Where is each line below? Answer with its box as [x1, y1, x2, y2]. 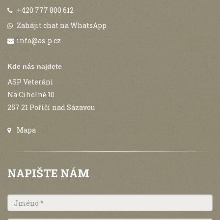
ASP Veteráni [7, 77, 54, 86]
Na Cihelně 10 [7, 90, 55, 99]
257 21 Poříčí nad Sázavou [7, 103, 95, 112]
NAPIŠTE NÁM [7, 166, 89, 180]
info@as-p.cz [17, 36, 61, 45]
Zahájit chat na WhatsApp [17, 21, 107, 30]
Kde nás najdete [7, 62, 62, 70]
